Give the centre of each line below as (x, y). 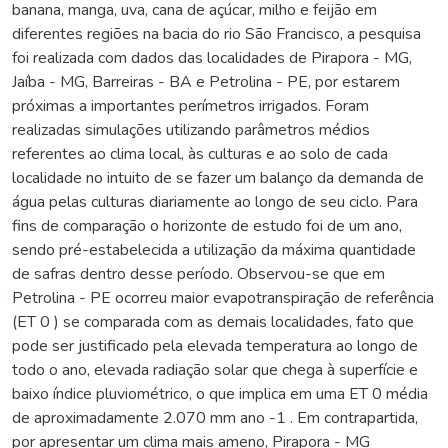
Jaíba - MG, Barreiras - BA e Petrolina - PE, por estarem (206, 81)
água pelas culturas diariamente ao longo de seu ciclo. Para (215, 201)
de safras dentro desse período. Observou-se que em (198, 273)
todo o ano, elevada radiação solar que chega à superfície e (215, 369)
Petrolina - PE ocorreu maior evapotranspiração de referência (223, 297)
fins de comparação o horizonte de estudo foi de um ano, (207, 225)
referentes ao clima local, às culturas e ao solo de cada (200, 153)
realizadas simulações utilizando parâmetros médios (191, 129)
